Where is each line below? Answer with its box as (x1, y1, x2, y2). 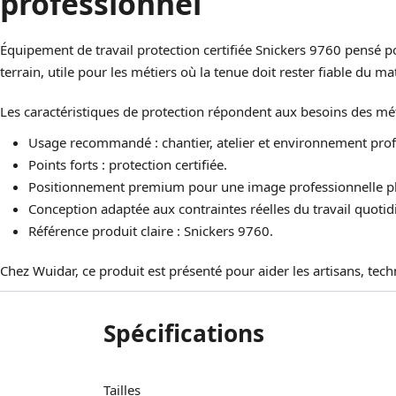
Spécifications (103, 317, 264, 349)
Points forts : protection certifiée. (28, 156, 227, 173)
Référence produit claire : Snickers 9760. (28, 222, 273, 240)
